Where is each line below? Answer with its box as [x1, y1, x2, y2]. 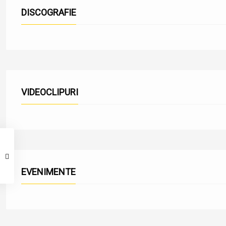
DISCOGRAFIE [27, 7, 76, 18]
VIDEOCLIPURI [27, 87, 78, 97]
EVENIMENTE [26, 166, 76, 177]
